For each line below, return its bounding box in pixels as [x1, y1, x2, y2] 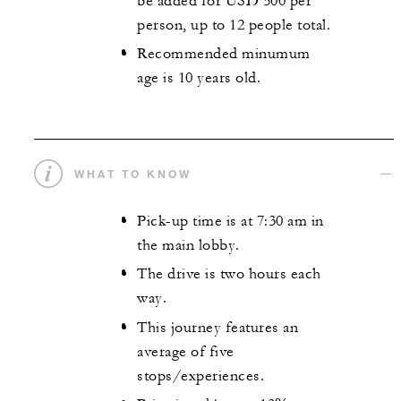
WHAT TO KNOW [74, 166, 192, 181]
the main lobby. [137, 235, 240, 254]
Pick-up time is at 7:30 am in [137, 211, 324, 230]
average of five [137, 342, 235, 361]
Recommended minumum [137, 45, 311, 64]
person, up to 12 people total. [137, 15, 330, 34]
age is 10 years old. [137, 69, 260, 88]
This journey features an [137, 318, 298, 337]
